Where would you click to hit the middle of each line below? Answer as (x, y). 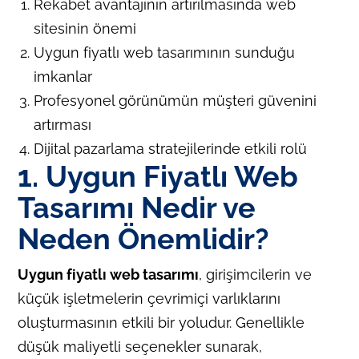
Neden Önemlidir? (144, 238)
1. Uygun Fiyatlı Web (158, 176)
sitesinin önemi (85, 28)
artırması (63, 124)
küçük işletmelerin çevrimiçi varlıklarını (149, 298)
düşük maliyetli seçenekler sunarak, (140, 346)
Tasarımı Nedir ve (137, 207)
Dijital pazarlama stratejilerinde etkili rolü (171, 148)
